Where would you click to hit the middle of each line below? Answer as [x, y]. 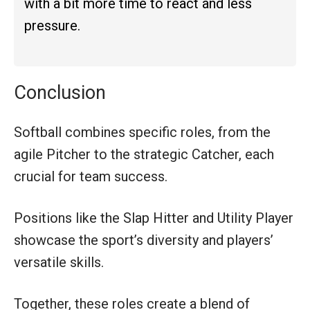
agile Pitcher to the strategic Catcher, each [144, 154]
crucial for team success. [91, 176]
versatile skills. [59, 262]
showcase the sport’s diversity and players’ [144, 240]
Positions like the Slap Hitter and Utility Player [154, 218]
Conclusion [60, 92]
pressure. [52, 25]
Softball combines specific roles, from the [142, 132]
